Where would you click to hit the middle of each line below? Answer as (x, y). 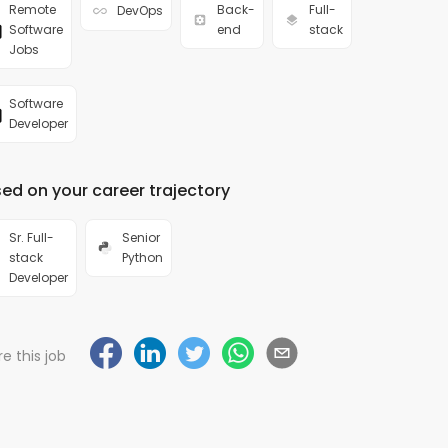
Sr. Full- (31, 238)
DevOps (140, 11)
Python (142, 258)
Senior (141, 238)
